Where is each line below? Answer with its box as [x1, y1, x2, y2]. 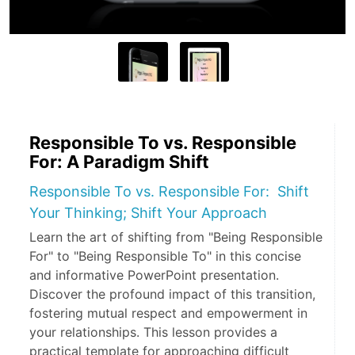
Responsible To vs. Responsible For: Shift [29, 182, 309, 200]
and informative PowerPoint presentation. [29, 266, 279, 283]
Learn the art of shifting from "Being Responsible [29, 228, 323, 245]
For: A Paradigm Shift [29, 151, 209, 172]
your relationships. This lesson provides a [29, 323, 277, 340]
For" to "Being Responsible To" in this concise [29, 247, 301, 264]
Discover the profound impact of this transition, [29, 285, 315, 302]
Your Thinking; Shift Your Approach [29, 204, 267, 221]
